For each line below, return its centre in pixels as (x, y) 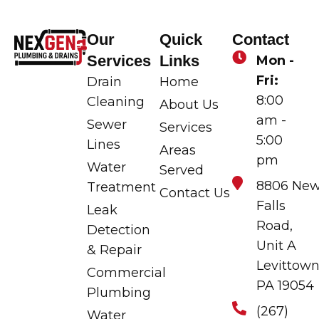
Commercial (126, 273)
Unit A (276, 246)
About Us (189, 105)
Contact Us (195, 193)
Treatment (121, 188)
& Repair (114, 250)
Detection (119, 230)
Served (182, 171)
